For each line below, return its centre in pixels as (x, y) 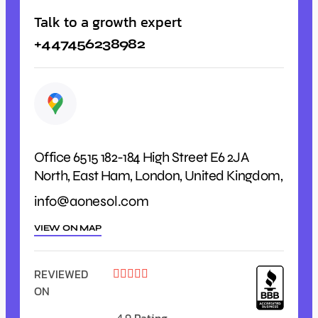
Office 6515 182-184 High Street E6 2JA (142, 158)
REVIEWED (61, 274)
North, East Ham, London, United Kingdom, (158, 176)
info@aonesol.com (92, 202)
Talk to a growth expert (108, 22)
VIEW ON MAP (68, 228)
